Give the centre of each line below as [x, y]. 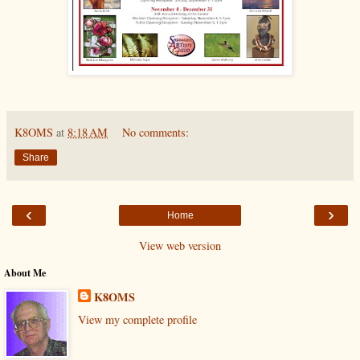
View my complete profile [137, 319]
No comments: [156, 133]
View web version [180, 246]
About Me [25, 273]
